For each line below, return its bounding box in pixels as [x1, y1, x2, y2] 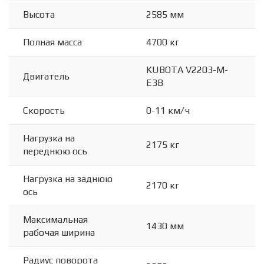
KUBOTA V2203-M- [146, 64, 228, 75]
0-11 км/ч [146, 105, 190, 116]
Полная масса [23, 37, 82, 48]
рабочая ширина [23, 227, 95, 238]
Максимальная [23, 214, 88, 225]
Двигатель [23, 71, 70, 82]
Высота [23, 9, 55, 20]
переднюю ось [23, 146, 87, 157]
